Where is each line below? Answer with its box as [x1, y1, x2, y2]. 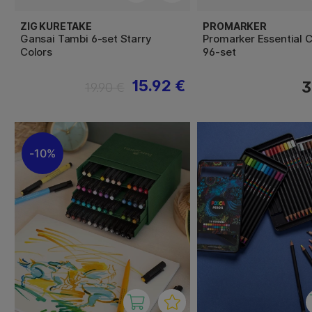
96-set [203, 45, 236, 59]
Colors [20, 45, 52, 59]
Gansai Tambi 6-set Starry [20, 32, 152, 46]
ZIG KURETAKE [20, 20, 92, 33]
